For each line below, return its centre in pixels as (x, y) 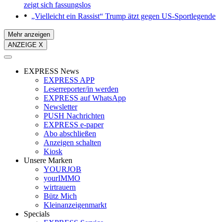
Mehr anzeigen (29, 35)
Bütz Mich (60, 196)
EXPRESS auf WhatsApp (85, 98)
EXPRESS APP (69, 80)
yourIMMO (62, 178)
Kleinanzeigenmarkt (75, 205)
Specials (37, 214)
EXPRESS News (51, 71)
